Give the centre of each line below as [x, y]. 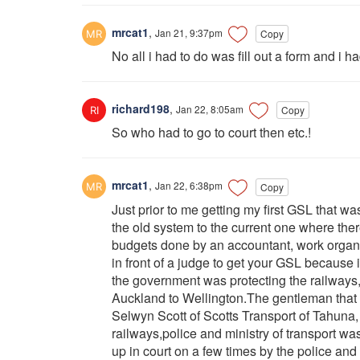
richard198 [139, 109]
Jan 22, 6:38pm [189, 186]
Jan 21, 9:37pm [189, 32]
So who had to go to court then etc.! [211, 133]
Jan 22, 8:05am [210, 109]
